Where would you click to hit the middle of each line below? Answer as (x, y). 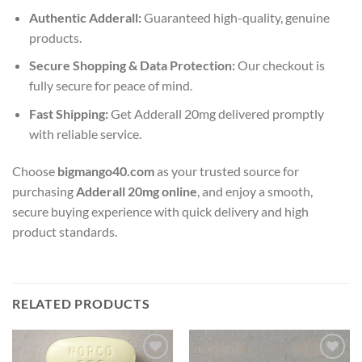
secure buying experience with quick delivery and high (160, 211)
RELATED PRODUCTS (81, 303)
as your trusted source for (227, 170)
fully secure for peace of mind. (110, 86)
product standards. (65, 231)
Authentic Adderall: (85, 17)
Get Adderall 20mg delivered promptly (216, 114)
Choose (35, 170)
